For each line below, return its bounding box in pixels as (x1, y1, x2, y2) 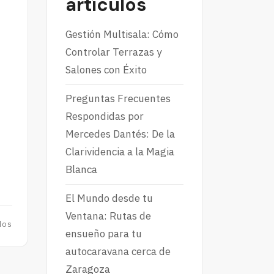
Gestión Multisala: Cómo (65, 28, 179, 42)
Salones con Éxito (65, 63, 147, 77)
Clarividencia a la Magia (65, 145, 174, 159)
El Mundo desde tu (65, 191, 153, 206)
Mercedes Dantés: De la (65, 127, 175, 141)
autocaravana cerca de (65, 245, 171, 259)
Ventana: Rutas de (65, 209, 151, 223)
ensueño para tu (65, 227, 142, 241)
